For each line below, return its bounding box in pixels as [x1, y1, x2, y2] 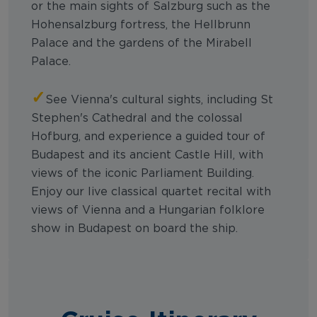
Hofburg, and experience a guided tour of [31, 130, 265, 142]
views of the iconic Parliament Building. [31, 167, 254, 179]
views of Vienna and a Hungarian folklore [31, 204, 265, 216]
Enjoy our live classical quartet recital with [31, 185, 271, 197]
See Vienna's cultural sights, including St [45, 93, 273, 105]
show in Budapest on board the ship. [31, 222, 245, 234]
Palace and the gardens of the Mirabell [31, 37, 252, 49]
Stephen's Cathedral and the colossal [31, 112, 243, 124]
